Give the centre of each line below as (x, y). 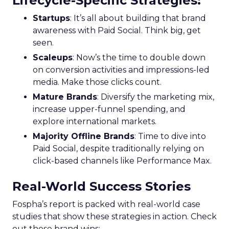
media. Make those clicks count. (97, 82)
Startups (51, 18)
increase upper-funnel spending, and (109, 109)
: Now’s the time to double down (139, 57)
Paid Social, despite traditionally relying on (118, 148)
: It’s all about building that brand (138, 18)
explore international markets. (95, 121)
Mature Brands (65, 97)
